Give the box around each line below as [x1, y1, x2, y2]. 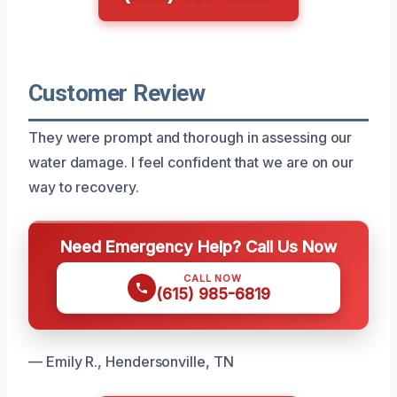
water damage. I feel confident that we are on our [28, 152, 354, 171]
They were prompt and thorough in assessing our [28, 128, 353, 146]
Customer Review [28, 79, 206, 106]
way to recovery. [28, 177, 139, 196]
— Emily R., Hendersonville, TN [28, 352, 234, 370]
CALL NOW [183, 271, 242, 284]
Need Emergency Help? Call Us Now [60, 236, 337, 256]
